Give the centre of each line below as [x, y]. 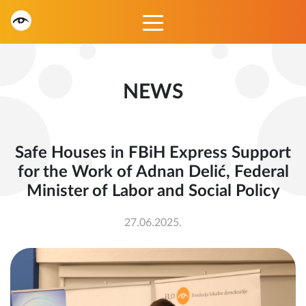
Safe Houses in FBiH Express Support [153, 153]
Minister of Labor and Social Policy [153, 191]
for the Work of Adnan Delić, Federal [153, 172]
